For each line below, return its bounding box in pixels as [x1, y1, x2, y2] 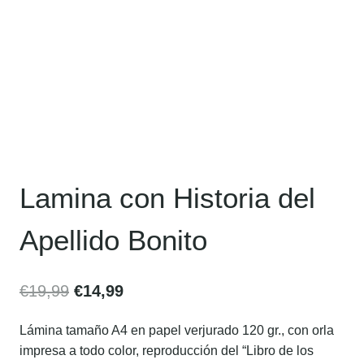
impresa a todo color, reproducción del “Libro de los [19, 343, 314, 357]
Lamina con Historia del [19, 181, 315, 214]
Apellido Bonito [19, 223, 207, 256]
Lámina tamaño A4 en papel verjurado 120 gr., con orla [19, 323, 334, 337]
